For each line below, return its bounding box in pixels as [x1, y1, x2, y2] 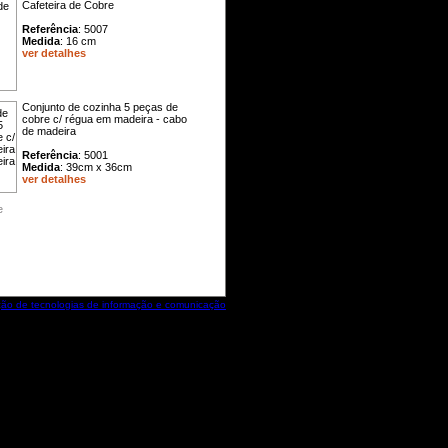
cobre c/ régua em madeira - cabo [22, 113, 187, 125]
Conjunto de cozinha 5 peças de [22, 101, 178, 113]
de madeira [22, 125, 76, 137]
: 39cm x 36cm [60, 161, 132, 173]
